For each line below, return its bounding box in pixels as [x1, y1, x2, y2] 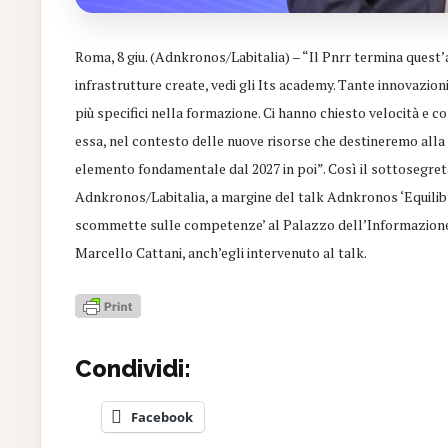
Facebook [130, 407, 193, 426]
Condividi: [75, 353, 192, 383]
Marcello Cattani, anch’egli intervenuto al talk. [75, 243, 368, 263]
